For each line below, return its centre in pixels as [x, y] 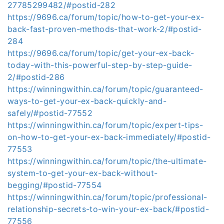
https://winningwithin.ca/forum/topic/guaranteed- [105, 89]
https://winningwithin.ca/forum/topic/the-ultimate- [107, 161]
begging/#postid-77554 [55, 185]
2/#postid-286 [36, 77]
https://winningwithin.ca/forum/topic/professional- [107, 197]
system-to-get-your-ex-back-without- [83, 173]
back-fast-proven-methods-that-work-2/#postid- [105, 29]
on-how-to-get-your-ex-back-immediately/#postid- [109, 137]
